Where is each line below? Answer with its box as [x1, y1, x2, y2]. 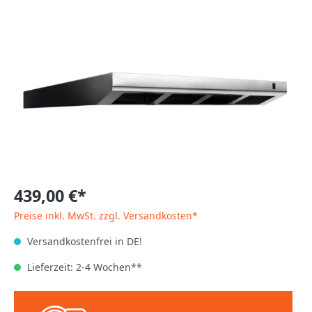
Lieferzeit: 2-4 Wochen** [24, 260, 142, 274]
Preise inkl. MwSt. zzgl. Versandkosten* [14, 209, 198, 223]
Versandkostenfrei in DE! [24, 235, 142, 249]
